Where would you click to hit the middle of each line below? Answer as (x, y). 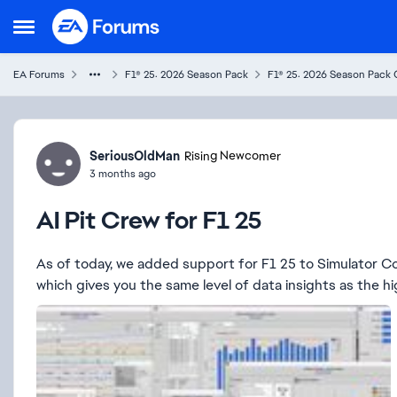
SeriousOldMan (135, 156)
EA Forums (39, 74)
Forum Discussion (122, 135)
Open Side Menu (66, 31)
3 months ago (123, 173)
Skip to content (117, 21)
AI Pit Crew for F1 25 (149, 220)
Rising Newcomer (233, 156)
